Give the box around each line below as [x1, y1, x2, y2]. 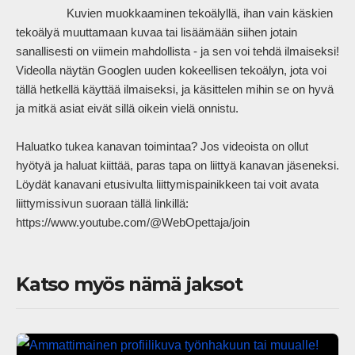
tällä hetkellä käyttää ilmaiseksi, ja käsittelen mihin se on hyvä [16, 82, 334, 97]
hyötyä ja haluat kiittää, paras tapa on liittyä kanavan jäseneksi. [16, 158, 339, 173]
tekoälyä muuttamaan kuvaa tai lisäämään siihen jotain [16, 25, 297, 40]
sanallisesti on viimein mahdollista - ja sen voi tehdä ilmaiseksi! [16, 44, 339, 59]
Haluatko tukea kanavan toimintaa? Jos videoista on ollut [16, 139, 308, 154]
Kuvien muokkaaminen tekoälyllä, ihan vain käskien [16, 6, 67, 21]
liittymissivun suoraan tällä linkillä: [16, 197, 189, 211]
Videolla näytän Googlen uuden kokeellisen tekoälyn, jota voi [16, 63, 326, 78]
